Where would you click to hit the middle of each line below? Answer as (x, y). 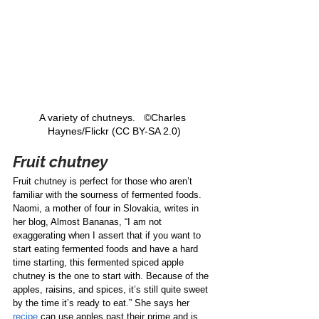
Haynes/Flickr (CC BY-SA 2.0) (114, 131)
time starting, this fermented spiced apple (100, 262)
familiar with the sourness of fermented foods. (109, 194)
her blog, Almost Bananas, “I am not (89, 221)
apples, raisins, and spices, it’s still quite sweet (112, 289)
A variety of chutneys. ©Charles (114, 117)
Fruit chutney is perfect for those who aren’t (104, 181)
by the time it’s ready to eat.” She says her (103, 303)
